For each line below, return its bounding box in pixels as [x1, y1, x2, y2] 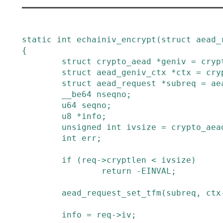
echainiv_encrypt [77, 35, 156, 44]
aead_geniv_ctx [97, 68, 166, 77]
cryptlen [107, 155, 146, 165]
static [22, 35, 52, 44]
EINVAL [141, 166, 171, 176]
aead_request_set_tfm [62, 188, 161, 198]
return [102, 166, 131, 176]
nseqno [97, 90, 126, 99]
